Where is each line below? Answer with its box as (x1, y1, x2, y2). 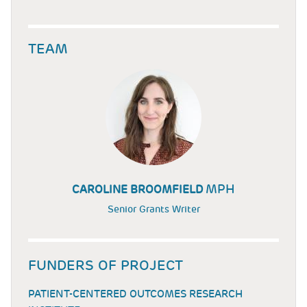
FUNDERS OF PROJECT (28, 256, 183, 275)
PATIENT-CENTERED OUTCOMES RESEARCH (28, 287, 243, 302)
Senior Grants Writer (107, 203, 200, 216)
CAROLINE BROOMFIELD (72, 182, 206, 197)
